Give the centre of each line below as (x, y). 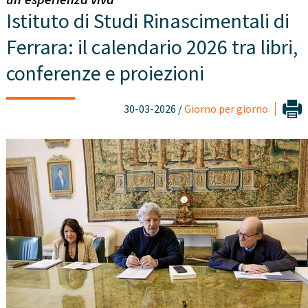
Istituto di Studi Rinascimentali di (147, 21)
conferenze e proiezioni (105, 73)
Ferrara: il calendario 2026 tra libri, (152, 47)
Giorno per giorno (227, 109)
